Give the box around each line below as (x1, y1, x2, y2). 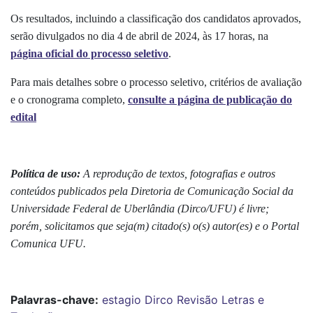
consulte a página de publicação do (128, 93, 292, 105)
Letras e (221, 292, 264, 307)
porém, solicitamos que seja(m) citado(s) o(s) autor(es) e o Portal (10, 219, 299, 232)
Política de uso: (10, 167, 80, 180)
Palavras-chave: (10, 292, 99, 307)
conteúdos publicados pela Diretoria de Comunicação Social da (10, 184, 293, 197)
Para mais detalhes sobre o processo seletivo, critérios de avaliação (10, 75, 302, 88)
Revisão (177, 292, 218, 307)
